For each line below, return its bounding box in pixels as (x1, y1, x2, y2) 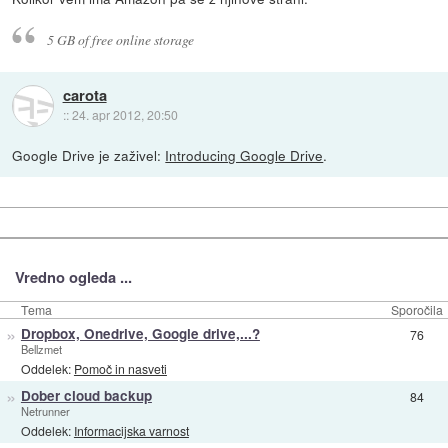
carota (62, 84, 107, 107)
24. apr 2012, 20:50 (71, 106, 178, 124)
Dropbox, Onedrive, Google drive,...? (20, 324, 260, 344)
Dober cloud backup (20, 386, 152, 406)
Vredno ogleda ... (14, 265, 132, 288)
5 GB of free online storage (46, 30, 194, 50)
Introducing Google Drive (165, 145, 324, 166)
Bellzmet (20, 341, 62, 358)
